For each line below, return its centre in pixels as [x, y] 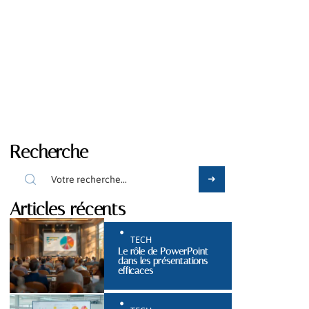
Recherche [49, 152]
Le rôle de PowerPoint [163, 251]
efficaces [135, 270]
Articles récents [68, 209]
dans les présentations [162, 261]
